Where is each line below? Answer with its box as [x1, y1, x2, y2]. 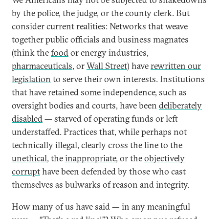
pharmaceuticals [12, 60, 72, 71]
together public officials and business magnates [12, 34, 189, 45]
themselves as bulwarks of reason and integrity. [12, 179, 189, 190]
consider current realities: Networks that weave [12, 21, 188, 32]
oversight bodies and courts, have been [12, 100, 159, 111]
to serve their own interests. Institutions [51, 73, 205, 85]
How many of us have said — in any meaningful [12, 201, 190, 212]
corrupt [12, 166, 40, 177]
